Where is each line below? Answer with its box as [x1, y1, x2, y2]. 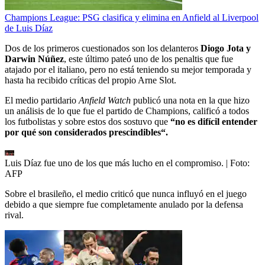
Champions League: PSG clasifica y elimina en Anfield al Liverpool [5, 12, 258, 23]
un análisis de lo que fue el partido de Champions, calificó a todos [5, 106, 249, 117]
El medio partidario [5, 95, 79, 106]
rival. [5, 210, 24, 221]
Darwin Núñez [5, 54, 64, 64]
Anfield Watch [79, 95, 131, 106]
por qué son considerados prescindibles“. [5, 127, 168, 138]
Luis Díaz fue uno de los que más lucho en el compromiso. [5, 158, 224, 169]
